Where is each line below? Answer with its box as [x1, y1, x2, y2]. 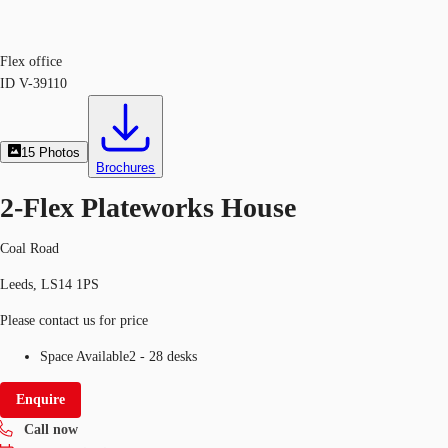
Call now [24, 421, 78, 437]
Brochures [96, 160, 156, 175]
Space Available [40, 348, 129, 364]
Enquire [16, 391, 65, 407]
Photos [39, 145, 81, 160]
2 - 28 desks [129, 348, 197, 364]
